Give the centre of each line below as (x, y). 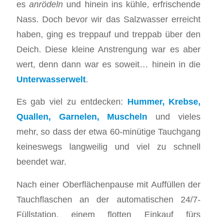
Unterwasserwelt (51, 79)
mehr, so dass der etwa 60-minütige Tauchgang (108, 132)
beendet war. (41, 162)
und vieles (174, 117)
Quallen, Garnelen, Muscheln (82, 117)
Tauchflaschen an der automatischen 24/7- (108, 199)
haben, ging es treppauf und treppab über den (108, 34)
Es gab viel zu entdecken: (72, 102)
